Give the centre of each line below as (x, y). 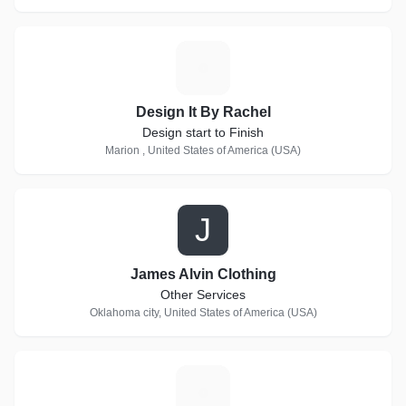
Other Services (203, 295)
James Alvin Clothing (203, 274)
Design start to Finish (203, 132)
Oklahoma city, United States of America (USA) (203, 313)
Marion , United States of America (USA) (203, 150)
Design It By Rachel (203, 112)
